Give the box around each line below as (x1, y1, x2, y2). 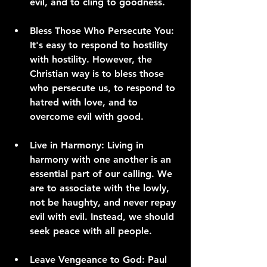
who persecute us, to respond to (30, 82, 178, 94)
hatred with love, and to (30, 97, 141, 108)
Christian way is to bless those (30, 68, 167, 79)
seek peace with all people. (30, 225, 152, 237)
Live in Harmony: (30, 139, 104, 151)
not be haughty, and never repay (30, 197, 179, 208)
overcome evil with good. (30, 111, 144, 122)
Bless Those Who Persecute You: (30, 25, 174, 36)
